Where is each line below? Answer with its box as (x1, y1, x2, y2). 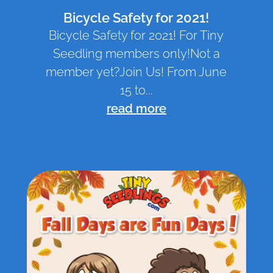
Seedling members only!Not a (52, 46, 220, 62)
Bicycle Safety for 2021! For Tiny (49, 28, 224, 43)
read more (106, 101, 166, 116)
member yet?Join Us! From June (46, 65, 227, 80)
